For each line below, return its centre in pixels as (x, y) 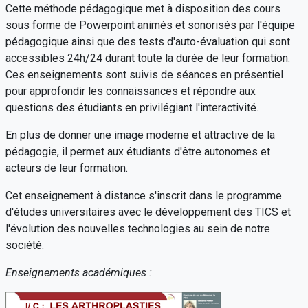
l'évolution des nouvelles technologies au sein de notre (138, 229)
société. (25, 245)
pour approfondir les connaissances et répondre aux (131, 91)
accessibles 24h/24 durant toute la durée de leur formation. (148, 58)
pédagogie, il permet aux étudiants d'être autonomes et (138, 152)
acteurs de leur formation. (67, 168)
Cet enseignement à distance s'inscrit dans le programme (144, 196)
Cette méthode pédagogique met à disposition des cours (143, 9)
